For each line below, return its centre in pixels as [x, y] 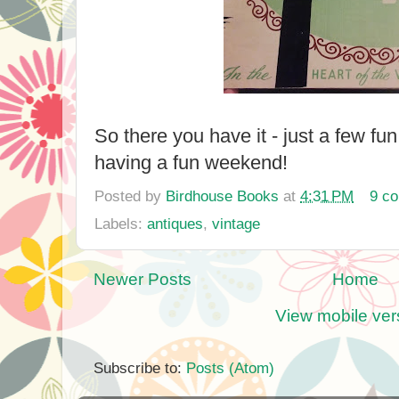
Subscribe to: [140, 368]
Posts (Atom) [230, 368]
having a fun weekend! [191, 163]
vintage [236, 223]
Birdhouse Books [222, 195]
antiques [175, 223]
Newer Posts [142, 279]
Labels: [121, 223]
